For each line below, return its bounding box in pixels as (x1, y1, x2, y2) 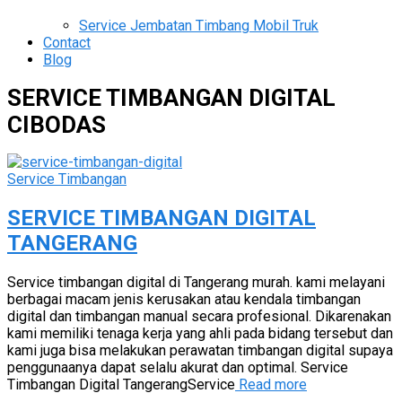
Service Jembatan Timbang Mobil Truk (79, 17, 319, 35)
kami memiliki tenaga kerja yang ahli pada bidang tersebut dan (7, 324, 393, 342)
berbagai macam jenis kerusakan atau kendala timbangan (7, 290, 361, 308)
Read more (235, 375, 307, 393)
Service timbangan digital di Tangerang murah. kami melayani (7, 273, 385, 291)
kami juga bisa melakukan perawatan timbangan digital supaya (7, 341, 393, 359)
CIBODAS (7, 110, 106, 138)
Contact (43, 34, 91, 52)
